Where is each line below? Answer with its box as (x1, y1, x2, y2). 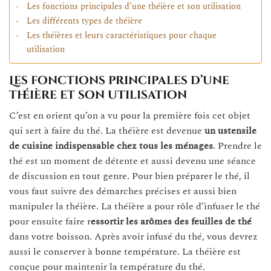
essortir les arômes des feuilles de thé (91, 214, 252, 229)
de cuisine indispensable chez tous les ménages (9, 138, 213, 153)
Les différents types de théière (26, 15, 142, 28)
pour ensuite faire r (9, 214, 91, 229)
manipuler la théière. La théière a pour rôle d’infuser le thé (9, 198, 260, 214)
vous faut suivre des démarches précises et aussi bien (9, 183, 237, 198)
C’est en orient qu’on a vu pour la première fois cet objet (9, 108, 250, 123)
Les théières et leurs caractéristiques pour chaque (26, 29, 217, 43)
